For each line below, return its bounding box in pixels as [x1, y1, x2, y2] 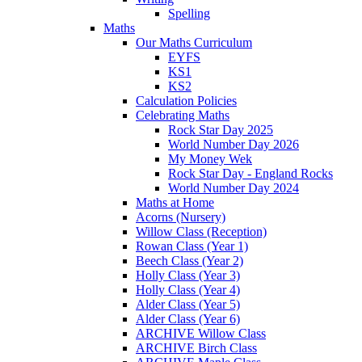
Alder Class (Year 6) [136, 312, 240, 326]
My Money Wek [168, 152, 252, 166]
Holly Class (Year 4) [136, 283, 240, 297]
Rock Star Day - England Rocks [168, 166, 333, 181]
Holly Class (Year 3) [136, 268, 240, 283]
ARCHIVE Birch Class [136, 341, 257, 356]
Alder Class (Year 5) [136, 297, 240, 312]
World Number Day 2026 [168, 137, 299, 152]
